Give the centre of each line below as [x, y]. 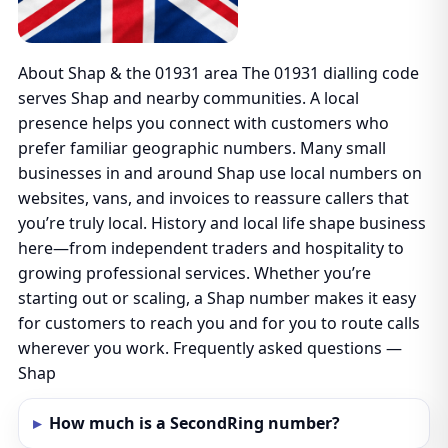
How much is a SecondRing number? [194, 423]
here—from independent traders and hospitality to [210, 248]
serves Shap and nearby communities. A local [188, 98]
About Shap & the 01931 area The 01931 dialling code [218, 73]
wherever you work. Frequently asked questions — [209, 348]
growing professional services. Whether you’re [194, 273]
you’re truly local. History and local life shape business [221, 223]
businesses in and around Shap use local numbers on [219, 173]
